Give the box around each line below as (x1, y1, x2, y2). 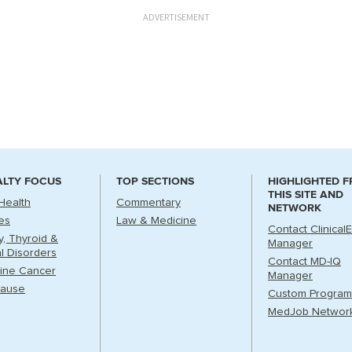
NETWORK (268, 201, 321, 214)
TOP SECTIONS (116, 174, 194, 188)
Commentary (116, 197, 181, 208)
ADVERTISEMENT (142, 11, 210, 23)
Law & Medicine (116, 215, 196, 226)
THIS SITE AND (268, 188, 343, 201)
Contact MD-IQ (268, 256, 341, 267)
